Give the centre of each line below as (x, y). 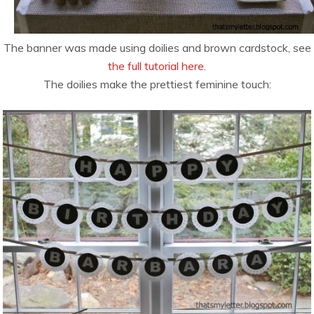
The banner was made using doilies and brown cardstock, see (157, 48)
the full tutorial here (156, 66)
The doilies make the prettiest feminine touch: (157, 84)
